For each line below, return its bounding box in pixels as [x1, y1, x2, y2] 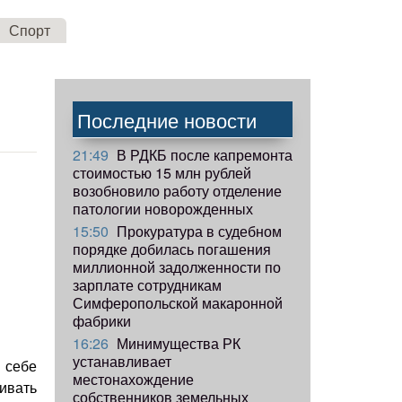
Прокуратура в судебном [113, 220, 282, 241]
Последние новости [77, 105, 257, 134]
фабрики [73, 310, 131, 331]
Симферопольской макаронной [73, 292, 283, 313]
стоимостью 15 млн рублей [73, 162, 251, 183]
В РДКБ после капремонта [113, 144, 293, 165]
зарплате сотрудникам [73, 274, 222, 295]
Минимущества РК [113, 332, 240, 354]
